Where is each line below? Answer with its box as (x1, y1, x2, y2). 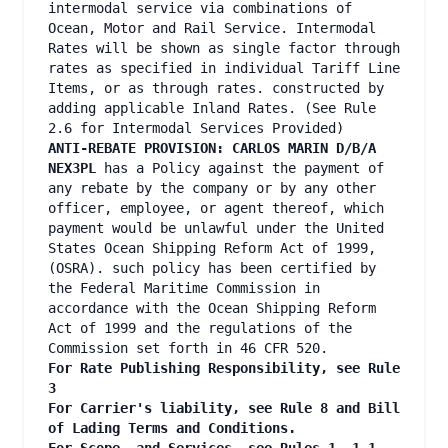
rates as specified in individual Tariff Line (48, 60, 400, 76)
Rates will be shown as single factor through (48, 40, 400, 56)
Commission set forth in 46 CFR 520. (48, 340, 328, 356)
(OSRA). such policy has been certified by (48, 260, 376, 276)
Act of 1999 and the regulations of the (48, 320, 352, 336)
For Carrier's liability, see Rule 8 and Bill (48, 400, 400, 416)
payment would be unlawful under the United (48, 220, 384, 236)
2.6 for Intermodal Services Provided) (48, 120, 344, 136)
